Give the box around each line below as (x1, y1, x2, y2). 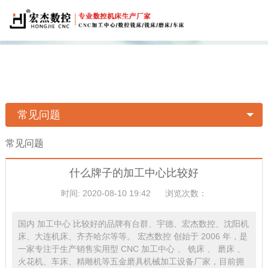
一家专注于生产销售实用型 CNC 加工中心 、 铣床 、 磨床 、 (17, 244, 245, 254)
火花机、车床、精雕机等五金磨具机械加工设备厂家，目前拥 (17, 257, 244, 267)
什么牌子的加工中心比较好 (69, 167, 199, 179)
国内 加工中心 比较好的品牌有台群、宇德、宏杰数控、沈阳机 (17, 219, 249, 229)
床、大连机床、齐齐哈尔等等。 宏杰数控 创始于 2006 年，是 (17, 232, 248, 242)
